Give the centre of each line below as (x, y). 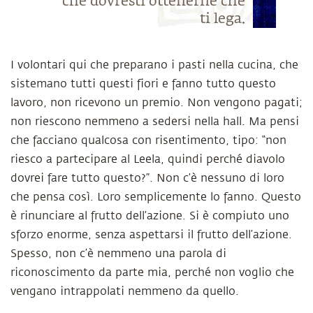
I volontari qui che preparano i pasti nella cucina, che (154, 65)
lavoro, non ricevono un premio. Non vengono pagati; (156, 103)
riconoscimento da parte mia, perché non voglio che (152, 272)
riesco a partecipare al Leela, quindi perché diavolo (148, 159)
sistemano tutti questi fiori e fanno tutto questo (143, 84)
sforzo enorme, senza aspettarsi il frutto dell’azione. (151, 235)
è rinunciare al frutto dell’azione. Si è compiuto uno (150, 216)
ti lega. (222, 19)
